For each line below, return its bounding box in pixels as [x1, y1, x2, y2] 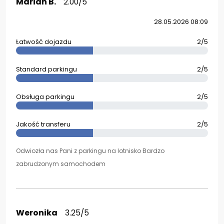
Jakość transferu [16, 119, 70, 129]
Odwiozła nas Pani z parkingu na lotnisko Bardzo [16, 146, 164, 155]
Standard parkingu [16, 64, 77, 74]
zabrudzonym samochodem [16, 159, 105, 168]
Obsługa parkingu [16, 92, 74, 101]
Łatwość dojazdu [16, 37, 71, 46]
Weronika [16, 207, 57, 218]
